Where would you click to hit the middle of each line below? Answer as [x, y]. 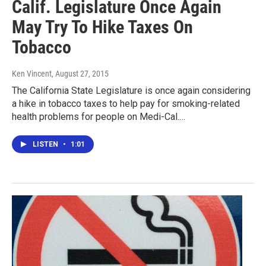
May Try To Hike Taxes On [102, 27]
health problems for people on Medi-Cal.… [99, 116]
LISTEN [46, 144]
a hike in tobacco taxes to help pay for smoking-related [126, 103]
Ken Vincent [32, 73]
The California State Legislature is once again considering [131, 90]
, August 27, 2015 [80, 73]
